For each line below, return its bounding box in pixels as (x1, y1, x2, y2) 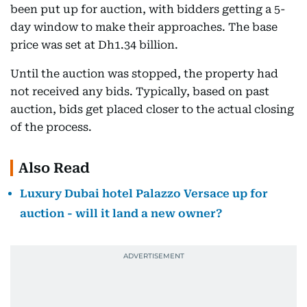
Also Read (19, 160, 90, 176)
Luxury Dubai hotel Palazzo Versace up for (20, 187, 268, 200)
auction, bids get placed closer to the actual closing (10, 103, 294, 116)
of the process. (10, 121, 92, 134)
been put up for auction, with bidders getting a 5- (10, 3, 285, 16)
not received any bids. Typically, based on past (10, 85, 269, 98)
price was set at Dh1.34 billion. (10, 38, 178, 51)
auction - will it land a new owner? (20, 207, 222, 220)
